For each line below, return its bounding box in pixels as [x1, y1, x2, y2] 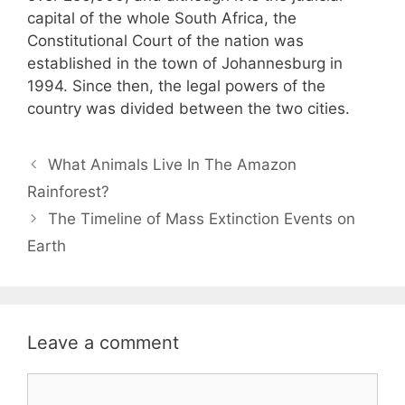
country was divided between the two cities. [27, 99, 350, 118]
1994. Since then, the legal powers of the [27, 76, 325, 95]
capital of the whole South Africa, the [27, 8, 297, 27]
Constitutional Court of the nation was [27, 31, 304, 50]
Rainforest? [27, 182, 109, 201]
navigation [26, 174, 101, 193]
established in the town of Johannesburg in [27, 53, 343, 72]
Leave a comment [27, 331, 179, 353]
